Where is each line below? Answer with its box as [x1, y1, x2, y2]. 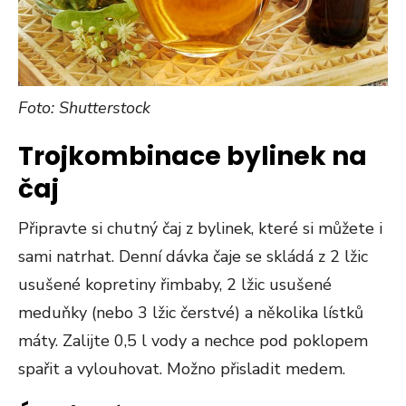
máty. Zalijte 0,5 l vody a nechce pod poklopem [18, 330, 368, 353]
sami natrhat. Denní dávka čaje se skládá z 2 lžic [18, 246, 368, 268]
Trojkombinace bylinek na [18, 139, 367, 175]
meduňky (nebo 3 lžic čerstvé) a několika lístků [18, 302, 363, 324]
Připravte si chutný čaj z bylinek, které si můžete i [18, 217, 382, 240]
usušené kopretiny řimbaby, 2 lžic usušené [18, 274, 332, 296]
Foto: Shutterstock [18, 97, 150, 120]
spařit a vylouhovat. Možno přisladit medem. [18, 358, 345, 381]
